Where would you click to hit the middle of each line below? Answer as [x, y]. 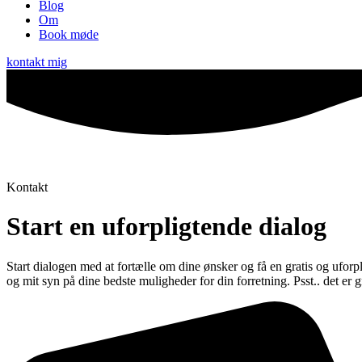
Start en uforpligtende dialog [166, 227]
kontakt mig [37, 62]
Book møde [69, 34]
